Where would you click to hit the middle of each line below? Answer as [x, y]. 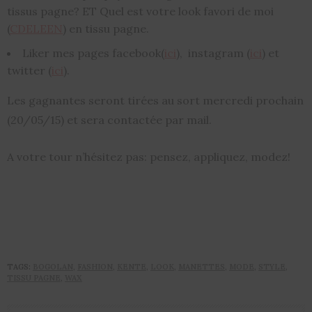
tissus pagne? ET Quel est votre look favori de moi [140, 11]
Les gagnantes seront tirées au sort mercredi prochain [155, 101]
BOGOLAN [53, 267]
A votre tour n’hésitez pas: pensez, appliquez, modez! [149, 157]
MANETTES [202, 267]
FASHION [95, 267]
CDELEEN [36, 29]
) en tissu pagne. [106, 29]
